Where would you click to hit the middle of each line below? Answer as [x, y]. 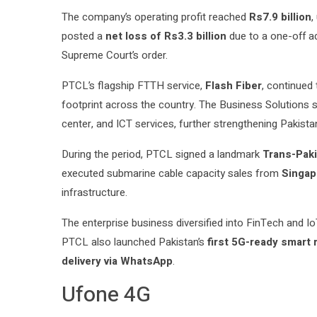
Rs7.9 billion [280, 17]
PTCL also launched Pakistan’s [134, 242]
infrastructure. [94, 193]
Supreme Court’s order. [115, 56]
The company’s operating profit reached [155, 17]
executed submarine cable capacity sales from [172, 174]
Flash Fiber [234, 86]
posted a [83, 36]
